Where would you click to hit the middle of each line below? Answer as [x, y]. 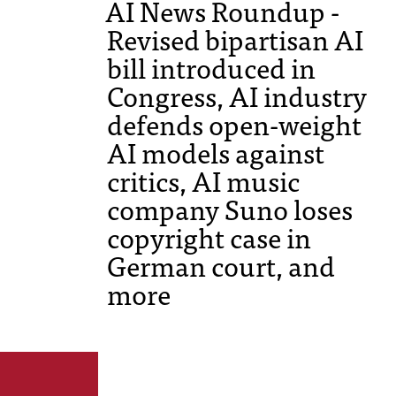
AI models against [216, 152]
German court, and [221, 266]
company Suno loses [230, 209]
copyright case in [209, 237]
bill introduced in [211, 68]
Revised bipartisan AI [235, 39]
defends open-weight [234, 124]
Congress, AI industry [237, 96]
